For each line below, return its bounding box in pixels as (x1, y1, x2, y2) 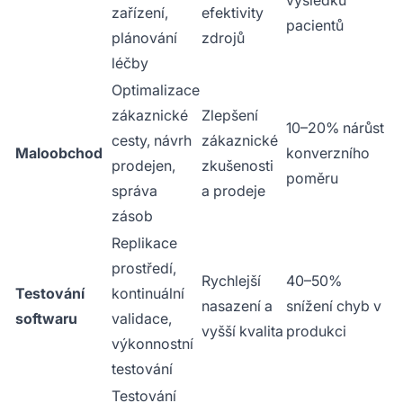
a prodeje (201, 182, 265, 201)
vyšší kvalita (201, 322, 283, 341)
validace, (112, 309, 172, 328)
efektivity (201, 4, 264, 22)
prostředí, (112, 259, 176, 278)
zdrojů (201, 29, 245, 48)
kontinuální (112, 284, 184, 303)
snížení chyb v (286, 297, 381, 316)
